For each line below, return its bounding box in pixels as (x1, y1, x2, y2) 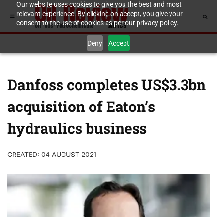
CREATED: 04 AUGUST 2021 (7, 150, 97, 158)
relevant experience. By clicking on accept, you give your (16, 10, 183, 17)
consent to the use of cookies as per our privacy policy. (16, 19, 179, 27)
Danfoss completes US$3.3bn (7, 75, 206, 94)
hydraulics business (7, 119, 147, 138)
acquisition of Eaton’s (7, 97, 155, 116)
